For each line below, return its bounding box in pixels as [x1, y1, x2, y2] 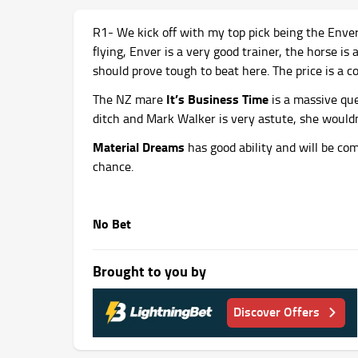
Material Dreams [93, 137, 185, 156]
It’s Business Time [166, 89, 268, 108]
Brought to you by [93, 261, 206, 281]
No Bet [93, 214, 131, 233]
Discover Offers [233, 301, 320, 320]
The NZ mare [93, 90, 166, 108]
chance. [93, 157, 133, 175]
